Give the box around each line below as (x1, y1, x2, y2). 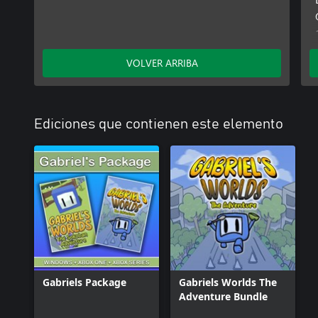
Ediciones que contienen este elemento (34, 117, 283, 131)
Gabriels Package (43, 275, 126, 289)
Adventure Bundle (179, 290, 268, 303)
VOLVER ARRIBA (126, 56, 198, 70)
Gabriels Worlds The (179, 275, 277, 289)
